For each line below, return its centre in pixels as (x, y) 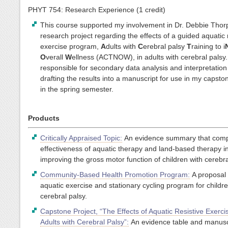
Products (44, 118)
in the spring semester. (77, 89)
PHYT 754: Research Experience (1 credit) (97, 10)
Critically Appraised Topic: (81, 138)
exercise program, (71, 47)
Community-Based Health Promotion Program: (115, 174)
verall (56, 57)
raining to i (208, 47)
